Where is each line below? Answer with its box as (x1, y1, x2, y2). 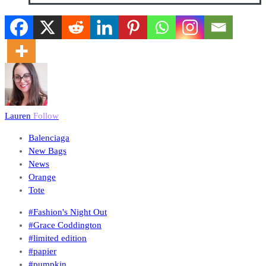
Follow (33, 110, 59, 121)
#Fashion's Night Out (28, 207, 107, 217)
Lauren (5, 110, 33, 121)
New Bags (28, 145, 66, 156)
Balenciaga (28, 132, 69, 142)
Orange (28, 172, 56, 182)
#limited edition (28, 233, 87, 243)
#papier (28, 246, 56, 256)
